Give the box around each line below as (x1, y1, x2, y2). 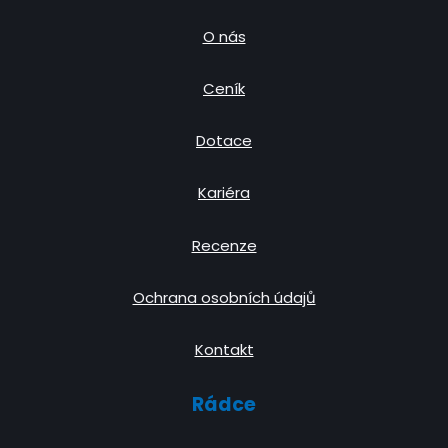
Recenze (191, 234, 257, 256)
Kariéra (198, 182, 250, 204)
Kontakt (194, 338, 254, 360)
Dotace (196, 130, 252, 152)
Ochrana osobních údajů (132, 286, 316, 308)
